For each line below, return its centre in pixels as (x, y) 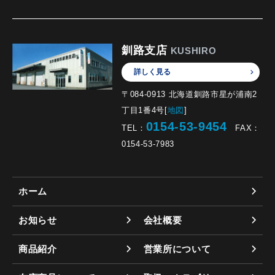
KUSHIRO (193, 51)
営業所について (177, 249)
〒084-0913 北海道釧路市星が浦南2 (189, 95)
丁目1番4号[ (145, 110)
